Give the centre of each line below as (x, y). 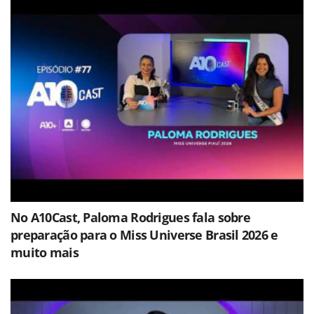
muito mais (45, 252)
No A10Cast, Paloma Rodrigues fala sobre (130, 217)
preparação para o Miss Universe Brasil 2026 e (144, 234)
